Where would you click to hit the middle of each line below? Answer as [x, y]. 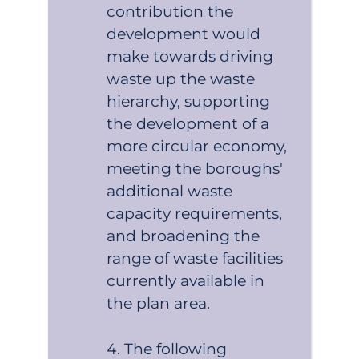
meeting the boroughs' [195, 168]
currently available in [186, 280]
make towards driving [190, 56]
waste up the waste [181, 79]
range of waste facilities [195, 258]
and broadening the [184, 236]
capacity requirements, [195, 213]
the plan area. [159, 303]
